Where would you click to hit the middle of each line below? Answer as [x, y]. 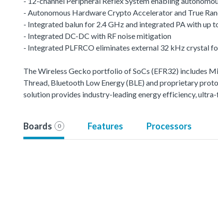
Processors [169, 126]
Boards [38, 126]
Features [105, 126]
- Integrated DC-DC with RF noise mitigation [97, 36]
